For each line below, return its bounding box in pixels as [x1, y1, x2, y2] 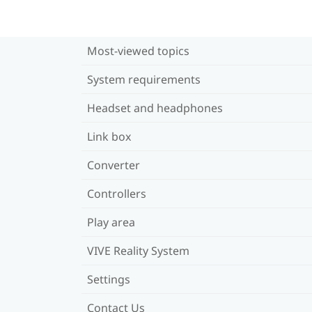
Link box [87, 128, 131, 144]
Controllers [87, 185, 146, 201]
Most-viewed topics [87, 42, 189, 58]
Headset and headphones [87, 100, 223, 116]
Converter [87, 157, 140, 173]
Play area [87, 214, 135, 230]
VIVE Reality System [87, 242, 189, 258]
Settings [87, 271, 130, 287]
